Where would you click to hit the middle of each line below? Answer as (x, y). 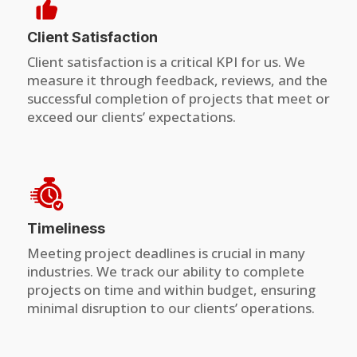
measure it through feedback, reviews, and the (177, 80)
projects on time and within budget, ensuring (171, 289)
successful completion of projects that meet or (178, 98)
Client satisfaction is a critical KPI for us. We (166, 62)
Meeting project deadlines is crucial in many (166, 253)
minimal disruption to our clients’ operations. (171, 308)
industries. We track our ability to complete (165, 271)
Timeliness (66, 228)
